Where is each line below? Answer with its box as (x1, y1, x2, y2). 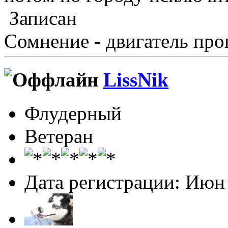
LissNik (103, 69, 168, 91)
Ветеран (24, 125, 93, 148)
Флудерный (24, 102, 122, 125)
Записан (4, 7, 77, 29)
